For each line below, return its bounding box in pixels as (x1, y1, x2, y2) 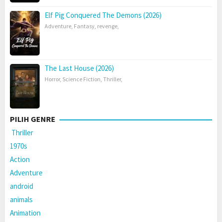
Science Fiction (62, 75, 101, 83)
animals (10, 195, 33, 205)
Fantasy (74, 22, 95, 30)
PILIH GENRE (10, 114, 55, 124)
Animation (10, 208, 41, 218)
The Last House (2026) (45, 63, 114, 73)
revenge (97, 22, 117, 30)
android (10, 181, 33, 191)
